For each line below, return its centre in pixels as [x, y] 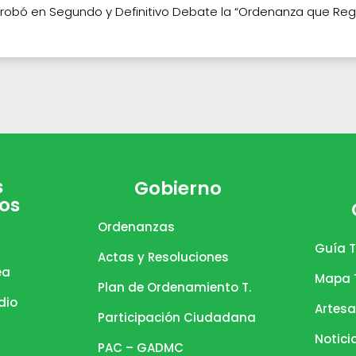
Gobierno [178, 189]
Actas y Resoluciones [164, 257]
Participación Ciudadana [177, 318]
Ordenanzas [137, 227]
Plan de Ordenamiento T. [175, 288]
